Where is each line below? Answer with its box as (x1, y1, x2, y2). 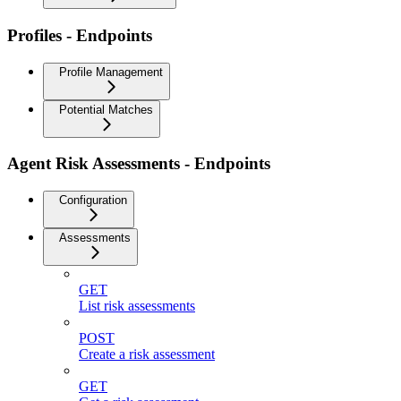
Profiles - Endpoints (7, 25, 152, 45)
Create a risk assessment (79, 346, 215, 362)
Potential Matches (59, 102, 153, 116)
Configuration (59, 193, 127, 207)
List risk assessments (79, 298, 195, 313)
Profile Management (59, 64, 163, 79)
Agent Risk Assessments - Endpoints (7, 154, 270, 174)
